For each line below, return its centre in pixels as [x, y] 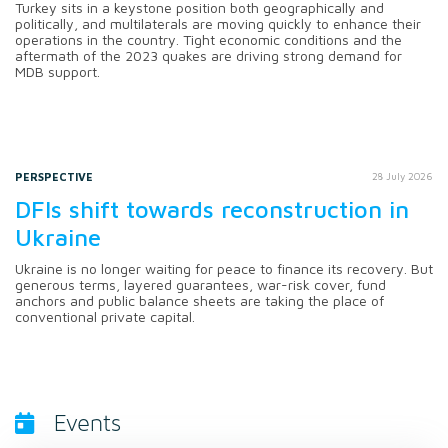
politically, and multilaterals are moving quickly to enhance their [218, 23]
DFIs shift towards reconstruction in [212, 208]
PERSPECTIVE [54, 176]
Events [87, 423]
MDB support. [57, 71]
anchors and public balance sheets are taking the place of [199, 300]
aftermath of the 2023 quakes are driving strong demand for [208, 55]
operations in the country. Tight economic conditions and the [208, 39]
